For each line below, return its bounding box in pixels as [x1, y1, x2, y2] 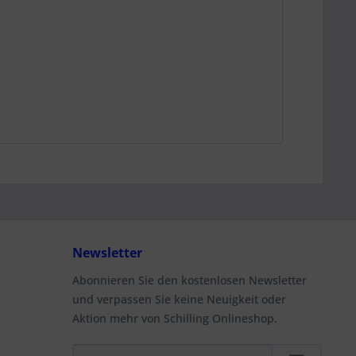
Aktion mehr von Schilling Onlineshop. [72, 311, 277, 326]
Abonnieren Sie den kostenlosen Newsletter [72, 273, 307, 288]
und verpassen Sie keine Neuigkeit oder [72, 292, 286, 307]
